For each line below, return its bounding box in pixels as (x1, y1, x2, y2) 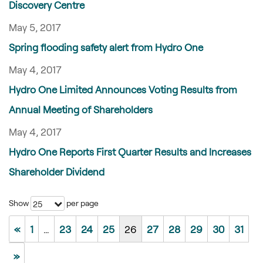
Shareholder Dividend (9, 166, 104, 177)
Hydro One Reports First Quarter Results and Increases (9, 146, 251, 157)
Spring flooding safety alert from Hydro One (9, 41, 203, 53)
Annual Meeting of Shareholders (9, 103, 153, 115)
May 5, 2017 (9, 21, 61, 33)
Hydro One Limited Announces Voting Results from (9, 83, 237, 95)
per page (65, 198, 99, 208)
